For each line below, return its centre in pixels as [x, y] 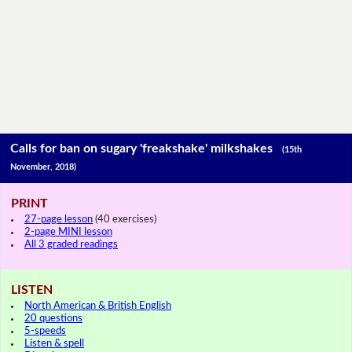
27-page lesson [59, 219]
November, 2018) [44, 167]
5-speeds [45, 331]
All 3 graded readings [71, 244]
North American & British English [98, 306]
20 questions [53, 318]
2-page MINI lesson [68, 232]
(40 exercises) [125, 219]
